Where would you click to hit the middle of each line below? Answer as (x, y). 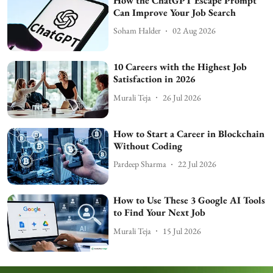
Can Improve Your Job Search (175, 12)
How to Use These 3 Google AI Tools (190, 200)
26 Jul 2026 (182, 97)
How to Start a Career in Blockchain (189, 133)
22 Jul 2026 (197, 164)
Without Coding (148, 146)
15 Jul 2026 (182, 231)
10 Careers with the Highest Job (180, 67)
